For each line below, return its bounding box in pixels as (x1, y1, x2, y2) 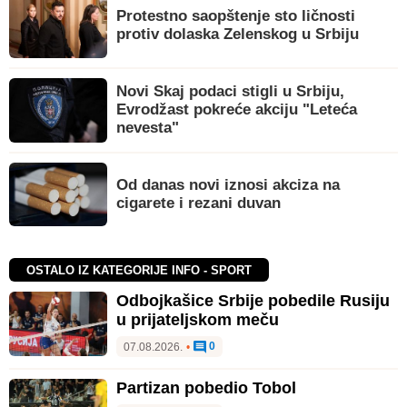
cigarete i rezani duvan (116, 194, 281, 213)
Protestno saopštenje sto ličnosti (116, 7, 355, 25)
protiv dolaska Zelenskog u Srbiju (116, 25, 359, 44)
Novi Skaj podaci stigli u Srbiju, (116, 83, 344, 101)
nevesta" (116, 119, 179, 137)
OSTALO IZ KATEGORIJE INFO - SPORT (26, 263, 253, 277)
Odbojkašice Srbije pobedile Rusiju (116, 292, 390, 311)
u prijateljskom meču (116, 311, 279, 330)
